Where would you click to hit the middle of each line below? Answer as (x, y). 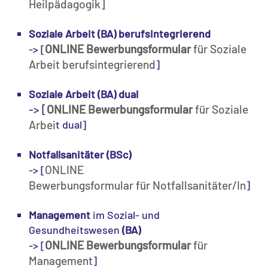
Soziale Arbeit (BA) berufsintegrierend (120, 34)
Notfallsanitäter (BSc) (80, 155)
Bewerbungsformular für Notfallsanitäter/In (137, 185)
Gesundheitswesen (75, 230)
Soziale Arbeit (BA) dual (83, 94)
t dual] (71, 125)
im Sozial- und (125, 215)
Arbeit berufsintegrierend (92, 64)
